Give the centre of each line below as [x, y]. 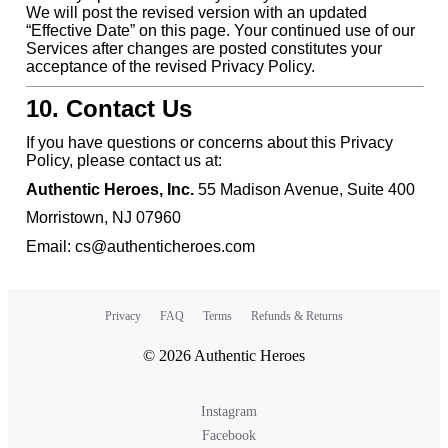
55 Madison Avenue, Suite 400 [304, 189]
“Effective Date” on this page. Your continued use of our [220, 30]
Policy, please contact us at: [123, 160]
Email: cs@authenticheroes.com [140, 246]
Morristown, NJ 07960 [103, 218]
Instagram [227, 412]
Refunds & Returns [297, 316]
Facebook [227, 436]
